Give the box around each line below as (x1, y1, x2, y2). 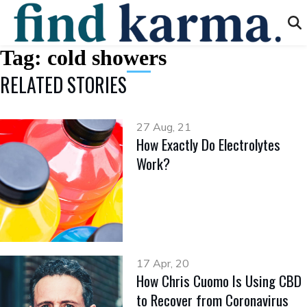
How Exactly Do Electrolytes (136, 134, 281, 155)
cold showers (47, 45, 167, 70)
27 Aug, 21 (136, 120, 192, 134)
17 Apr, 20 (136, 256, 190, 271)
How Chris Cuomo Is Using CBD (136, 270, 302, 292)
